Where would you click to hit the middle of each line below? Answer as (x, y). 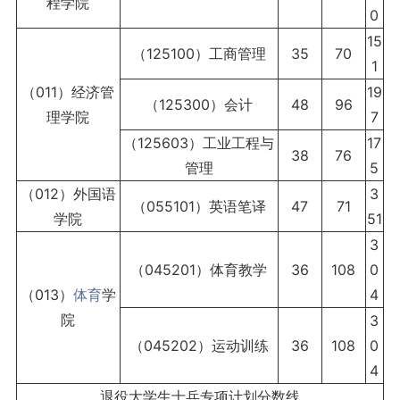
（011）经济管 (68, 92)
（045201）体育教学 (199, 270)
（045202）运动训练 (199, 346)
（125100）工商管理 (199, 54)
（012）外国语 (68, 194)
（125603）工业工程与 (199, 143)
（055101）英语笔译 (199, 207)
